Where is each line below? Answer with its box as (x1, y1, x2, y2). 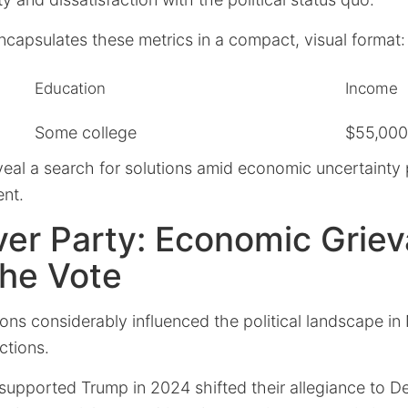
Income (345, 79, 398, 97)
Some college (35, 123, 137, 142)
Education (35, 79, 106, 97)
